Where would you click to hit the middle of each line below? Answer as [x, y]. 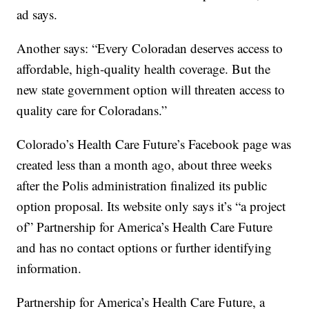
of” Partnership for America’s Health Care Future [145, 227]
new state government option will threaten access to [151, 90]
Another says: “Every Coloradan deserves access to [150, 48]
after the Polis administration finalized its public [142, 186]
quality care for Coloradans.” [92, 110]
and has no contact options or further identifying [144, 248]
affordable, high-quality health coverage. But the [144, 69]
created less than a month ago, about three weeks [144, 165]
